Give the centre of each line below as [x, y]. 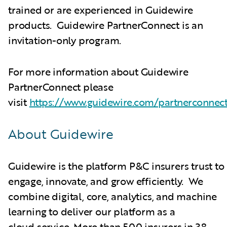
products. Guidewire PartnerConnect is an [106, 25]
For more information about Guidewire [98, 72]
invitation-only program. [66, 40]
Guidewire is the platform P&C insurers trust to [116, 166]
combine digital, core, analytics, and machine [112, 196]
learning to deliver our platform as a [92, 212]
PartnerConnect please [61, 87]
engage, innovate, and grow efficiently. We [106, 181]
